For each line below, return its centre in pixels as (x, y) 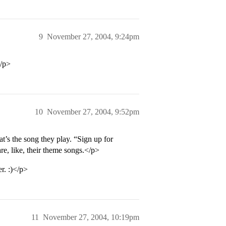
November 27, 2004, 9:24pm (93, 37)
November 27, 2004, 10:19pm (91, 217)
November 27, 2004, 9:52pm (93, 112)
